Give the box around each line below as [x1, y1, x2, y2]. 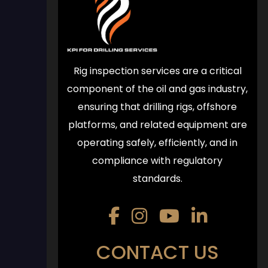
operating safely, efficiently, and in [77, 136, 237, 150]
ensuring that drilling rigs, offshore [78, 100, 237, 114]
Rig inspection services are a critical [73, 64, 242, 78]
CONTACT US [96, 239, 219, 266]
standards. [132, 172, 182, 186]
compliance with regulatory [92, 154, 223, 168]
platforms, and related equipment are [68, 118, 247, 132]
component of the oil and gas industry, [67, 82, 248, 96]
